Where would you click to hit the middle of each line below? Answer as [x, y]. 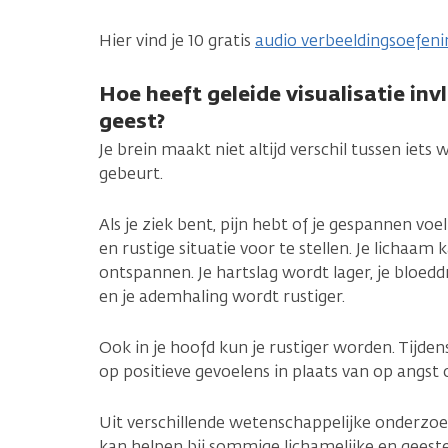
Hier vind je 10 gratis [177, 40]
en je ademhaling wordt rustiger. [222, 296]
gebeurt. [131, 173]
